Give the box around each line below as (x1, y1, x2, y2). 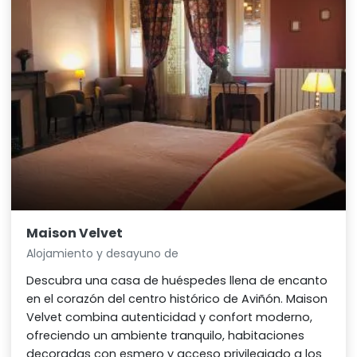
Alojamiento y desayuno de (26, 245, 179, 262)
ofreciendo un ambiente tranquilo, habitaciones (26, 328, 305, 344)
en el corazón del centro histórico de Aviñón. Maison (26, 291, 328, 308)
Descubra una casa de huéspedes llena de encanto (26, 273, 328, 289)
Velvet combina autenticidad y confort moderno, (26, 309, 313, 326)
